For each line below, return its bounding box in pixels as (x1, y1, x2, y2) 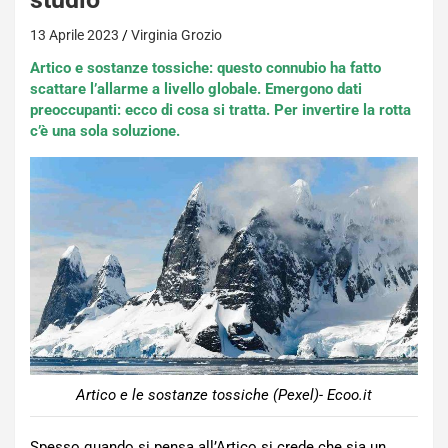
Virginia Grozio (131, 27, 222, 43)
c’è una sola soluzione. (30, 122, 180, 140)
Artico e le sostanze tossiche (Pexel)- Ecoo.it (76, 386, 372, 405)
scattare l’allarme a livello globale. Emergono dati (30, 80, 362, 98)
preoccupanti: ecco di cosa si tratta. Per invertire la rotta (30, 101, 411, 119)
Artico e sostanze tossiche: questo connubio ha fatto (30, 59, 381, 77)
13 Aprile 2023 (30, 27, 119, 43)
